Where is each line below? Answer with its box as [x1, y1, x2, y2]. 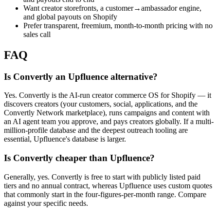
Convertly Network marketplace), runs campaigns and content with [4, 109, 210, 117]
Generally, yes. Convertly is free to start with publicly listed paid [4, 172, 200, 181]
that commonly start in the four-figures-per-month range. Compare [4, 190, 206, 199]
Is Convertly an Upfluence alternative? [4, 71, 158, 82]
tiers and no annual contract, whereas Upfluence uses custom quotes [4, 181, 212, 190]
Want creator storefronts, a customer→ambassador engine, [23, 3, 201, 12]
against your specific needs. [4, 199, 88, 207]
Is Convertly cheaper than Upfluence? [4, 153, 155, 163]
